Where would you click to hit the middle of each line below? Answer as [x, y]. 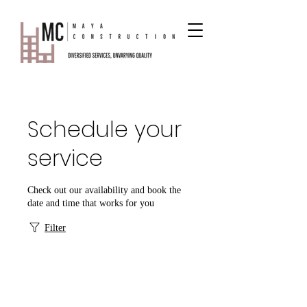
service [65, 158]
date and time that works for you [91, 203]
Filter [55, 228]
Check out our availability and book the [104, 190]
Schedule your [105, 129]
